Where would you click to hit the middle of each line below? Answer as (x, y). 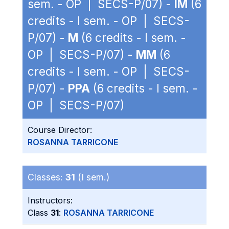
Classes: (47, 177)
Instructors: (50, 200)
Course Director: (60, 130)
